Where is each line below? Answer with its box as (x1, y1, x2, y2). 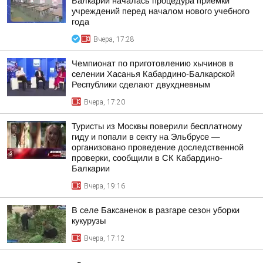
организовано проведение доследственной (72, 143, 244, 152)
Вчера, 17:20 (84, 98, 125, 106)
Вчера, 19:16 (84, 182, 125, 190)
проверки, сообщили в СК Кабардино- (72, 153, 222, 163)
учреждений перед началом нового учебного (72, 6, 249, 16)
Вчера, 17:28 (93, 35, 134, 43)
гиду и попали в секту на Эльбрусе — (72, 132, 220, 141)
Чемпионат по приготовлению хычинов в (72, 59, 234, 68)
